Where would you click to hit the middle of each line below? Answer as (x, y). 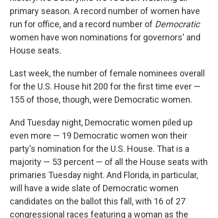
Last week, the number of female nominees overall (107, 73)
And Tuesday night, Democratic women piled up (101, 122)
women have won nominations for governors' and (105, 37)
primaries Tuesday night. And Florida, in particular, (104, 175)
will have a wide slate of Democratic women (94, 188)
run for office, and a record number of (82, 24)
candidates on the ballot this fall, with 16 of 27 (98, 201)
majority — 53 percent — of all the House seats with (109, 162)
